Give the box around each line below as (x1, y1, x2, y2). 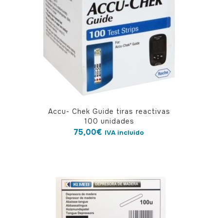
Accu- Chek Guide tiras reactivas (48, 107, 170, 116)
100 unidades (84, 117, 134, 126)
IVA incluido (105, 128, 144, 137)
